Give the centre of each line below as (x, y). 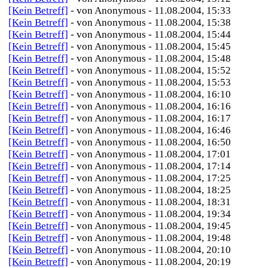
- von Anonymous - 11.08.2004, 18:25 (151, 190)
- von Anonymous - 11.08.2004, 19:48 (151, 238)
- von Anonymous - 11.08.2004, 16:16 (151, 106)
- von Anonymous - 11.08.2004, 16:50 (151, 142)
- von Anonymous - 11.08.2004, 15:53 (151, 82)
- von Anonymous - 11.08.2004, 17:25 (151, 178)
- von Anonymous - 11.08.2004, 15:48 (151, 58)
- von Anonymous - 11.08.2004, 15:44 (151, 34)
